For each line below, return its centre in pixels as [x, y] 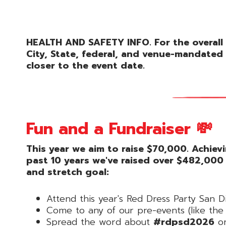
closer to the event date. [86, 65]
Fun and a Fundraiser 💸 [119, 129]
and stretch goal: [68, 172]
